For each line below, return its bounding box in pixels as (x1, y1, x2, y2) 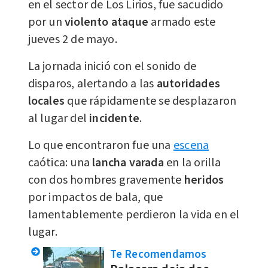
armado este (148, 13, 216, 31)
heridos (184, 171, 224, 188)
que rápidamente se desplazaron (64, 92, 237, 109)
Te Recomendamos (109, 246, 207, 263)
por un (28, 13, 65, 31)
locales (28, 92, 65, 109)
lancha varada (92, 154, 164, 171)
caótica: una (28, 154, 93, 171)
